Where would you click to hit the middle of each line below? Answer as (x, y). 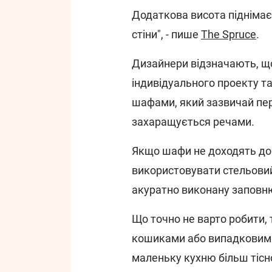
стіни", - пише (166, 34)
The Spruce (229, 34)
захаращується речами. (193, 122)
